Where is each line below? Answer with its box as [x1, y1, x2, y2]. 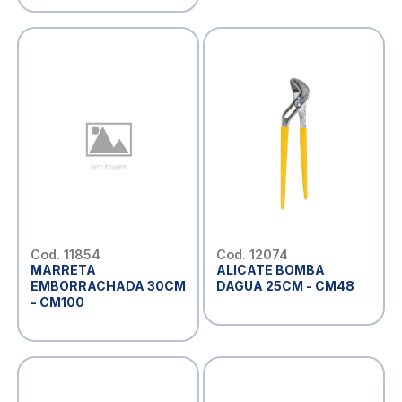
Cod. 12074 [215, 247, 288, 263]
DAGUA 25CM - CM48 [215, 278, 354, 294]
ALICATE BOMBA [215, 262, 325, 278]
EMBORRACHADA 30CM [30, 278, 186, 294]
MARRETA [30, 262, 96, 278]
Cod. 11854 [30, 247, 100, 263]
